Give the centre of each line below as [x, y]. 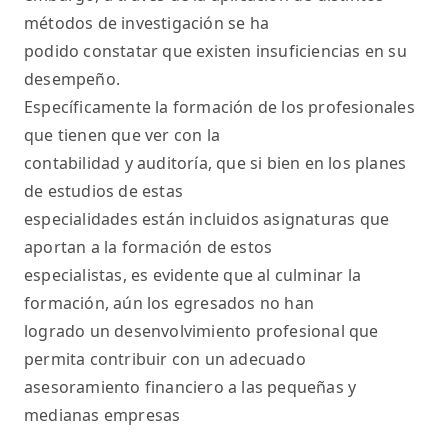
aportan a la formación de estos [148, 246]
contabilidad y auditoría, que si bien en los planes [215, 162]
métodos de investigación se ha [146, 22]
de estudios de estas [103, 190]
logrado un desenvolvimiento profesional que [201, 330]
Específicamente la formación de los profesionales [219, 106]
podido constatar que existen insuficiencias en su [215, 50]
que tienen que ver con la [122, 134]
